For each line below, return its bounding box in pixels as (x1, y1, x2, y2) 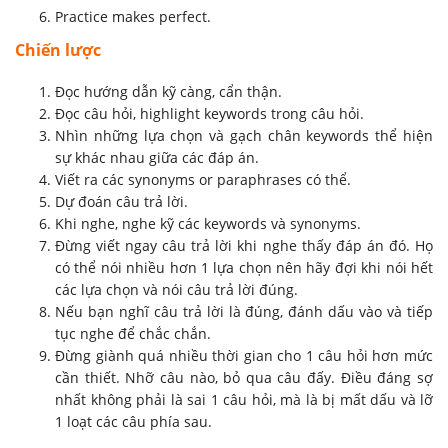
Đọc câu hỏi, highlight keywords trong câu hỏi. (55, 103, 364, 123)
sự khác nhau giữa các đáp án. (55, 147, 259, 167)
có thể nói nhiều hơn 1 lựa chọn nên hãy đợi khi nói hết (55, 257, 433, 277)
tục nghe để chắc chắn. (55, 323, 211, 343)
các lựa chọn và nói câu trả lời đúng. (55, 279, 298, 299)
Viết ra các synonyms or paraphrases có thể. (55, 169, 351, 189)
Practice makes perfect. (55, 6, 211, 26)
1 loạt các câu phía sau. (55, 411, 212, 431)
